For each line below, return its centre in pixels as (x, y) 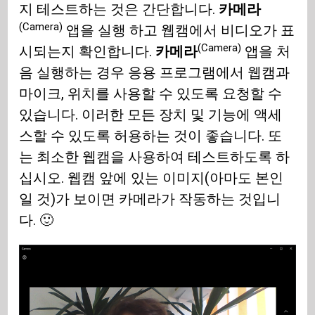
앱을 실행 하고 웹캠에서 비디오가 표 (179, 31)
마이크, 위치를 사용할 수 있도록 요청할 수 (151, 94)
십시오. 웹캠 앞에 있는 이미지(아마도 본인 (152, 178)
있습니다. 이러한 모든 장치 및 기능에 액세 (151, 115)
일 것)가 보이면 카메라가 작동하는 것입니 (150, 199)
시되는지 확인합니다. (88, 52)
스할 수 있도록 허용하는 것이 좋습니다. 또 (151, 136)
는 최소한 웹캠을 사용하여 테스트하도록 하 (155, 157)
